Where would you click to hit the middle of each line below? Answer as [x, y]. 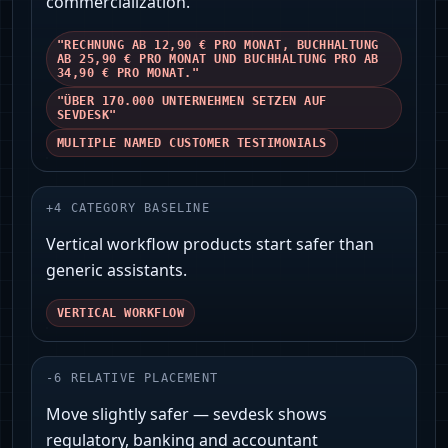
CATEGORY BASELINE [140, 208]
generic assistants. [116, 270]
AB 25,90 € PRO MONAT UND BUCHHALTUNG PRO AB [218, 59]
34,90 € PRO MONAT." [128, 73]
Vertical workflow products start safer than [210, 244]
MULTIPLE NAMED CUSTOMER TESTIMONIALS [192, 143]
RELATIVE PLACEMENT [144, 378]
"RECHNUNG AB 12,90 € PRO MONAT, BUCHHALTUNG [218, 45]
